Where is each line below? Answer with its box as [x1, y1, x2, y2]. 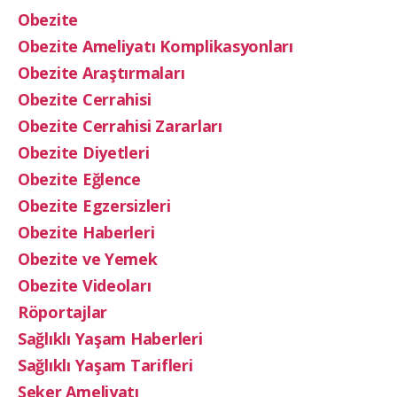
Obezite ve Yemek [18, 248, 158, 269]
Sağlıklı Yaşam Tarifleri [18, 354, 193, 376]
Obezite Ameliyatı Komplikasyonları [18, 35, 293, 57]
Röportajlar [18, 301, 108, 323]
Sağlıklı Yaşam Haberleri [18, 328, 203, 349]
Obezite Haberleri [18, 222, 155, 243]
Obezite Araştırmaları [18, 62, 185, 83]
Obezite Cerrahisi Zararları [18, 115, 222, 136]
